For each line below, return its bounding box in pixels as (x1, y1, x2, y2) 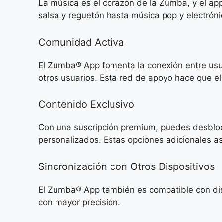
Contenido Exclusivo (38, 98, 134, 111)
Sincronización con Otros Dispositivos (38, 160, 215, 172)
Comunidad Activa (38, 36, 124, 48)
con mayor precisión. (38, 197, 120, 207)
